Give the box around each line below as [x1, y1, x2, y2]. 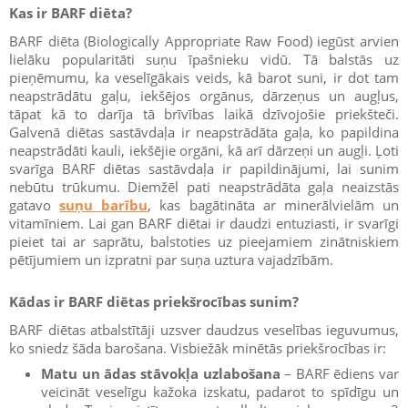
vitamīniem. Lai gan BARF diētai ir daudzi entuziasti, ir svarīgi [9, 213, 399, 232]
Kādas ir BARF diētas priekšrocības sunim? [9, 291, 299, 311]
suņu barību [59, 195, 148, 214]
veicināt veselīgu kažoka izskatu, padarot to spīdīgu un [41, 382, 399, 401]
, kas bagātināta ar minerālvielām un [148, 195, 400, 214]
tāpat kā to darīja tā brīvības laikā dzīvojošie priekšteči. [9, 104, 399, 123]
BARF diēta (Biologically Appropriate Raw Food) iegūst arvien [9, 31, 399, 50]
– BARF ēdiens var [280, 363, 399, 382]
